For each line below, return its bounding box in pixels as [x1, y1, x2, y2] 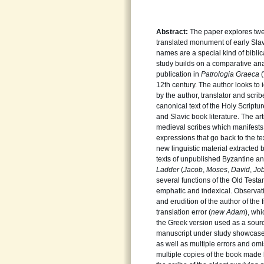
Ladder [156, 166, 181, 174]
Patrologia [201, 70, 234, 78]
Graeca [236, 70, 261, 78]
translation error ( [156, 208, 211, 216]
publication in [156, 70, 201, 78]
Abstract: [156, 28, 188, 36]
